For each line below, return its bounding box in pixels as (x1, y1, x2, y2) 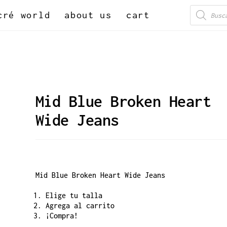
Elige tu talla (45, 191, 102, 200)
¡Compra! (45, 211, 78, 220)
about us (64, 10, 112, 20)
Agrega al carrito (45, 201, 115, 210)
